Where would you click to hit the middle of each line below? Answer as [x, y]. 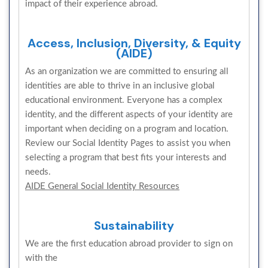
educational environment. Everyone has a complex [124, 100]
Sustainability [134, 225]
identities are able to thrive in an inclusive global [120, 86]
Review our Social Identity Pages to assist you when [128, 143]
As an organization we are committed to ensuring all [127, 71]
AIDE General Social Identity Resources [102, 186]
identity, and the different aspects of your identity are [129, 114]
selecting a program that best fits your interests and [126, 157]
